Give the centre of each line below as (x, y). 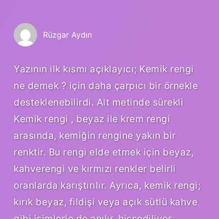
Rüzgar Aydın (67, 34)
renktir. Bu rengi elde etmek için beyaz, (104, 152)
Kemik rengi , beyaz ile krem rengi (92, 119)
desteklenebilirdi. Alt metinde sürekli (99, 102)
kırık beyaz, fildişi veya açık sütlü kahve (106, 202)
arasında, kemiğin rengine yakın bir (95, 135)
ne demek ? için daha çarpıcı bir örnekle (106, 85)
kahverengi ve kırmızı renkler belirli (95, 168)
